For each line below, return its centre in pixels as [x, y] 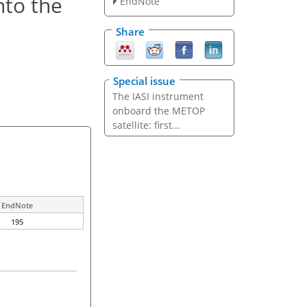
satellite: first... [146, 125]
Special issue [144, 81]
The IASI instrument [158, 97]
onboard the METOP [158, 111]
